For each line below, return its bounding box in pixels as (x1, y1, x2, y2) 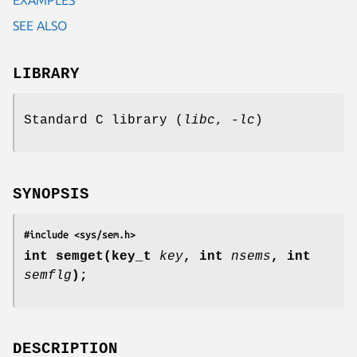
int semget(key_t (24, 249, 159, 264)
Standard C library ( (24, 112, 183, 127)
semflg (24, 268, 72, 283)
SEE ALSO (13, 18, 67, 33)
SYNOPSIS (13, 185, 89, 203)
